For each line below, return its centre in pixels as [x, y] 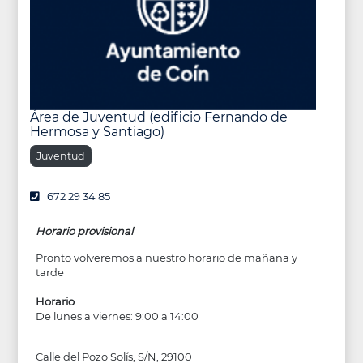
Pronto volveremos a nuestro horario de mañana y [166, 257]
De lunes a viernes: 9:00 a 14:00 [117, 316]
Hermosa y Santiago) [97, 132]
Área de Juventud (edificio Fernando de [158, 117]
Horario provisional [84, 231]
